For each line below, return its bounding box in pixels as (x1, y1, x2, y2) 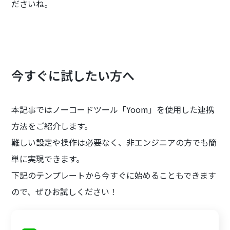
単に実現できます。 (11, 152, 85, 165)
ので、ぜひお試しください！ (11, 185, 118, 198)
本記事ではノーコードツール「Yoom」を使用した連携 (11, 103, 215, 116)
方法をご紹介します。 (11, 120, 93, 132)
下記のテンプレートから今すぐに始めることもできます (11, 169, 217, 182)
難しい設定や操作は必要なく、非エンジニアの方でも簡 (11, 136, 217, 149)
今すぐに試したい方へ (11, 66, 135, 85)
